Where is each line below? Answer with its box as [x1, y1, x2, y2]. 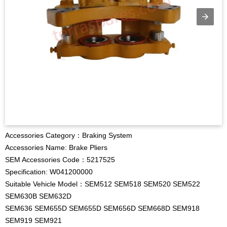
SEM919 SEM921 [5, 216, 62, 224]
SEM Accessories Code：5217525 [5, 156, 115, 164]
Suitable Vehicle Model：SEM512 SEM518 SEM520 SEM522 [5, 180, 200, 188]
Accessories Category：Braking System [5, 131, 132, 139]
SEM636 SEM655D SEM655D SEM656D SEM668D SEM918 [5, 204, 200, 212]
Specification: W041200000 [5, 168, 93, 176]
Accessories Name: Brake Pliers [5, 143, 107, 152]
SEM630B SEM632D [5, 192, 71, 200]
